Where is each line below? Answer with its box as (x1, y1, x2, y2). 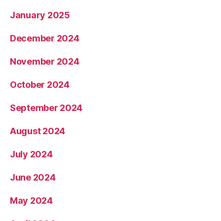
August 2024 (10, 126, 66, 136)
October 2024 (10, 79, 70, 90)
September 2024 (10, 103, 83, 113)
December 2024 (10, 33, 79, 43)
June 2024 (10, 172, 56, 183)
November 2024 (10, 56, 79, 67)
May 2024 (10, 195, 53, 206)
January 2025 (10, 10, 70, 20)
